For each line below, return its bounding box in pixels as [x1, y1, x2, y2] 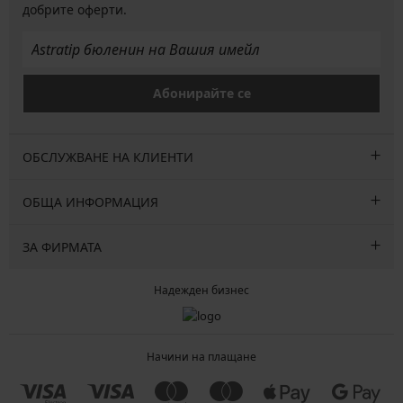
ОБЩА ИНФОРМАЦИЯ [22, 193, 158, 210]
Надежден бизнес [154, 282, 249, 298]
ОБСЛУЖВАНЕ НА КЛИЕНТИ [22, 148, 193, 166]
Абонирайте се [152, 84, 251, 102]
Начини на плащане [147, 349, 256, 365]
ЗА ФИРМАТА [22, 237, 102, 255]
